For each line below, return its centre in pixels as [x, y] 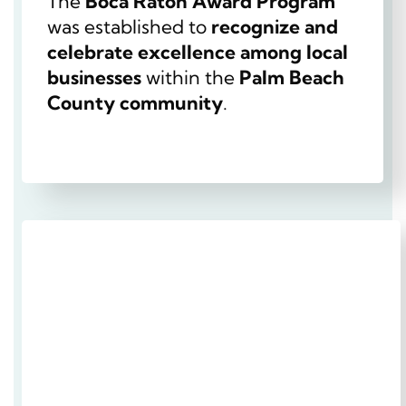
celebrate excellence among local [198, 51]
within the [190, 77]
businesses [94, 77]
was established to [129, 26]
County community [135, 102]
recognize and [275, 26]
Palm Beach [292, 77]
